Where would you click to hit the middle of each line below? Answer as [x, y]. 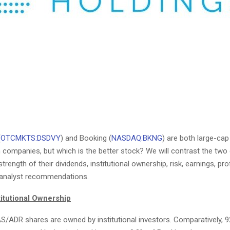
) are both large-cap [196, 138]
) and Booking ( [86, 138]
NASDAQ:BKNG [137, 138]
